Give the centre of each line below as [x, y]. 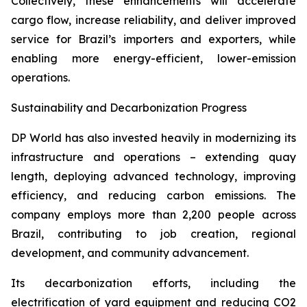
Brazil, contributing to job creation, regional [153, 234]
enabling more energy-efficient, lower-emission [153, 58]
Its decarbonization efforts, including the [153, 283]
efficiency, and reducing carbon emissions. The [153, 195]
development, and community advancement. [130, 253]
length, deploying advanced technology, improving [153, 176]
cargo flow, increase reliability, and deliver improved [153, 20]
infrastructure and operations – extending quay [153, 157]
